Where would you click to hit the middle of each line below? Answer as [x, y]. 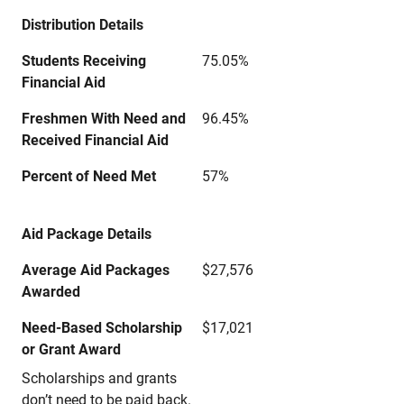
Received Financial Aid [95, 140]
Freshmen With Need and [104, 119]
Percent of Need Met [89, 176]
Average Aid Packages [96, 270]
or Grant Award [71, 349]
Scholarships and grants [99, 378]
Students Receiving [84, 61]
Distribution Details [83, 25]
